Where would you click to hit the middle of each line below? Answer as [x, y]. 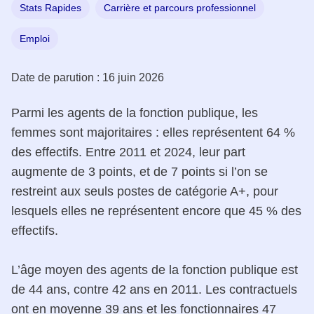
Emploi [35, 38]
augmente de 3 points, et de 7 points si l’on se [139, 171]
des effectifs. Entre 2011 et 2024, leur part [128, 152]
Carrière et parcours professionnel [180, 7]
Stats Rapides [50, 7]
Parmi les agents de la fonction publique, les [135, 112]
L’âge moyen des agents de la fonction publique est [155, 269]
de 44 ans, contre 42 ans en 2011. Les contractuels [154, 289]
